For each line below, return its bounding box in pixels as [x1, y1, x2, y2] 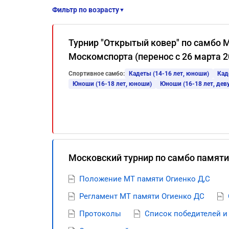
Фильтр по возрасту [52, 6, 119, 14]
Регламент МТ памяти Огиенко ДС [79, 192, 204, 201]
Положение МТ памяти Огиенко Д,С [79, 174, 210, 184]
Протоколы [79, 209, 121, 218]
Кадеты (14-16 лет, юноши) [129, 70, 209, 77]
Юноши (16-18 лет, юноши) [73, 80, 152, 87]
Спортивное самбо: [68, 70, 125, 77]
